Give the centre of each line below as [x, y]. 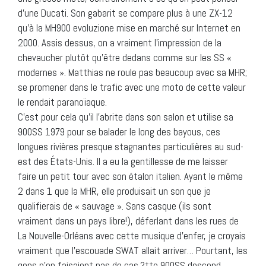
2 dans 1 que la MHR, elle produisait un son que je [114, 191]
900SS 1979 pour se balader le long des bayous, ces [119, 132]
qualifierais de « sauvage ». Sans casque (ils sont [115, 206]
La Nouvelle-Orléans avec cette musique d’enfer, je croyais [132, 235]
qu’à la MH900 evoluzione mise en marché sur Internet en [129, 28]
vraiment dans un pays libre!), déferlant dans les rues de [128, 221]
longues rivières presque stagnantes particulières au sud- [131, 146]
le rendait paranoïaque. [62, 102]
